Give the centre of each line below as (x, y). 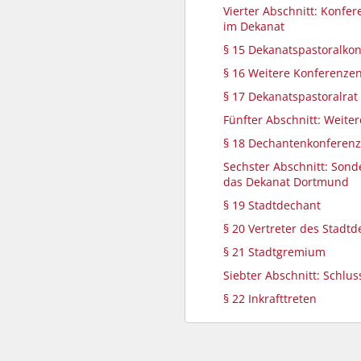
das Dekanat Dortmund (286, 182)
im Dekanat (254, 26)
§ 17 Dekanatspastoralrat (290, 96)
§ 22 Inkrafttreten (270, 299)
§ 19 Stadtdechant (272, 205)
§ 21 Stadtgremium (274, 252)
